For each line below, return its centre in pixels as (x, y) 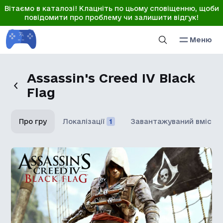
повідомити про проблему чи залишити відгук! (111, 17)
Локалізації (84, 121)
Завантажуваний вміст (174, 121)
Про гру (33, 121)
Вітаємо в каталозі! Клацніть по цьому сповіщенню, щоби (111, 8)
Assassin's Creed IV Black (111, 78)
